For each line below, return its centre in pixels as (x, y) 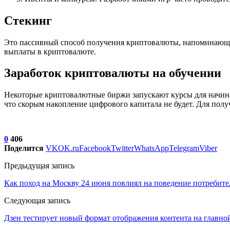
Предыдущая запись (39, 166)
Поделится (24, 148)
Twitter (122, 148)
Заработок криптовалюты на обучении (113, 73)
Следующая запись (37, 201)
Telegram (184, 148)
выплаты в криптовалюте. (50, 51)
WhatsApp (151, 148)
